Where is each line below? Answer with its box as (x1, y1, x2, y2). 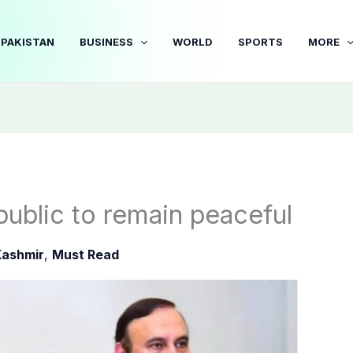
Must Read (51, 247, 119, 263)
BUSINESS (80, 35, 134, 48)
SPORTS (238, 35, 284, 48)
